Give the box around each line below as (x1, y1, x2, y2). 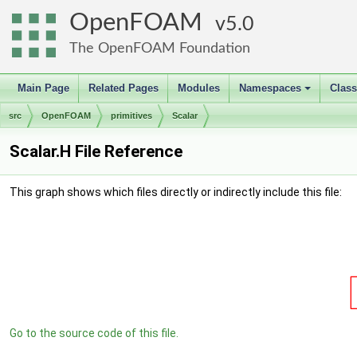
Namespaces (239, 82, 301, 94)
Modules (178, 82, 220, 94)
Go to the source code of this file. (10, 327, 178, 339)
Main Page (18, 82, 69, 94)
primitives (111, 111, 152, 120)
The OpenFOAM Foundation (69, 41, 250, 56)
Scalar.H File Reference (10, 142, 182, 161)
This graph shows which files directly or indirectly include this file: (10, 186, 342, 198)
